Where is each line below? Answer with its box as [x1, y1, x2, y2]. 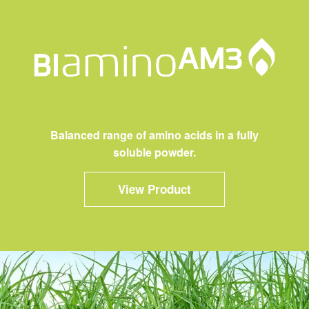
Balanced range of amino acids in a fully [50, 127, 259, 143]
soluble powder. [113, 144, 196, 160]
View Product [118, 181, 191, 197]
